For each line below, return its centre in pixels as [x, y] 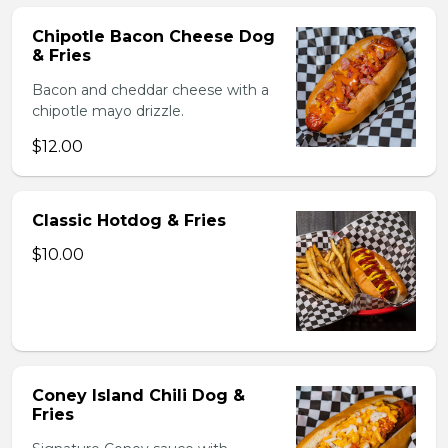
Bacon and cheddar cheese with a [150, 90]
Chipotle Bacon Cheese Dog [153, 36]
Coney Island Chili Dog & [138, 395]
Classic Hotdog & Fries [129, 220]
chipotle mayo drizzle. [108, 111]
